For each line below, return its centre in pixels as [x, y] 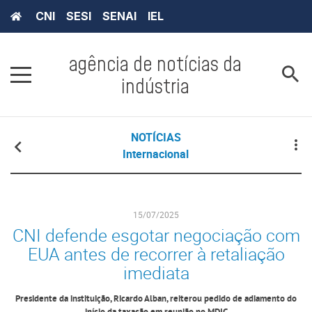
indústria [155, 86]
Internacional [156, 154]
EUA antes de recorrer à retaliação [156, 254]
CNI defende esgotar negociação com [156, 235]
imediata [156, 273]
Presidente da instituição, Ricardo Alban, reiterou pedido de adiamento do [156, 299]
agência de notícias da [155, 64]
